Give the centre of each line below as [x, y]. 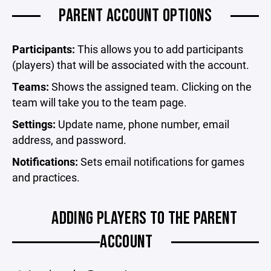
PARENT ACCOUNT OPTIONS [135, 15]
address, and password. [69, 139]
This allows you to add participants [159, 49]
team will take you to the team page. [100, 102]
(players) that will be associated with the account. [131, 64]
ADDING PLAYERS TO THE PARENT [145, 218]
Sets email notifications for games [161, 161]
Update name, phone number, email [142, 124]
